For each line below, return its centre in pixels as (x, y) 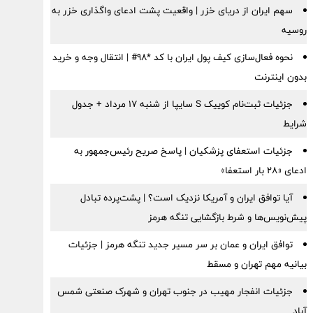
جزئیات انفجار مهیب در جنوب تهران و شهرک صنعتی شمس (175, 291)
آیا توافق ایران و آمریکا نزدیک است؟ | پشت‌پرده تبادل (186, 198)
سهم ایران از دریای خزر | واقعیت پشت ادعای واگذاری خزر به (172, 10)
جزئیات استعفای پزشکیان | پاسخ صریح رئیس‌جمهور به (183, 151)
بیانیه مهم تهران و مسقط (256, 264)
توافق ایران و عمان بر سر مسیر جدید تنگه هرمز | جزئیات (180, 245)
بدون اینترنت (280, 77)
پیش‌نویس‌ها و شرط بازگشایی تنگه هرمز (227, 217)
